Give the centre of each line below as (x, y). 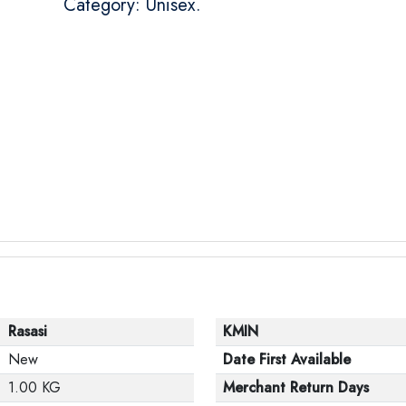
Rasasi (28, 331)
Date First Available (287, 359)
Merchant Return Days (296, 387)
